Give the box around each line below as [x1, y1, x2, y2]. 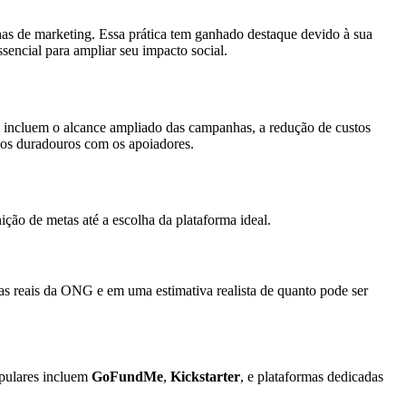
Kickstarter [170, 369, 240, 385]
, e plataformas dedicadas [240, 369, 383, 385]
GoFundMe [92, 369, 163, 385]
